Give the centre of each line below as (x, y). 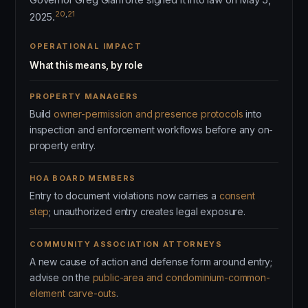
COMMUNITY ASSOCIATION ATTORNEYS (126, 244)
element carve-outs (73, 293)
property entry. (63, 145)
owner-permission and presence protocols (148, 114)
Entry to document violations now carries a (124, 196)
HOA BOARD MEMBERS (83, 178)
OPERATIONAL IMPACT (86, 46)
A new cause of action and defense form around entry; (151, 262)
